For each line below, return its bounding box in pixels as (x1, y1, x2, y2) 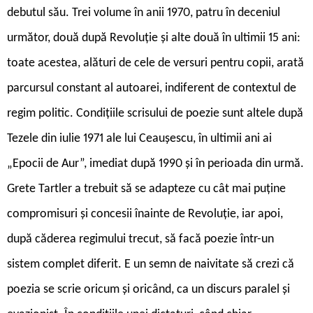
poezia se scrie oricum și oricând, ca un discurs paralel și (7, 282, 290, 296)
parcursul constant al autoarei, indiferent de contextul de (7, 81, 296, 95)
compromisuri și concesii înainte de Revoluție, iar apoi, (7, 207, 283, 221)
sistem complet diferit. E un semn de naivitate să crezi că (7, 257, 294, 271)
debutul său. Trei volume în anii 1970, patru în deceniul (7, 6, 280, 20)
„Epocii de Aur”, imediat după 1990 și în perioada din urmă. (7, 156, 304, 170)
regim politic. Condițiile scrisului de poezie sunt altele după (7, 106, 303, 120)
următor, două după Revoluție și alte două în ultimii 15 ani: (7, 31, 300, 45)
